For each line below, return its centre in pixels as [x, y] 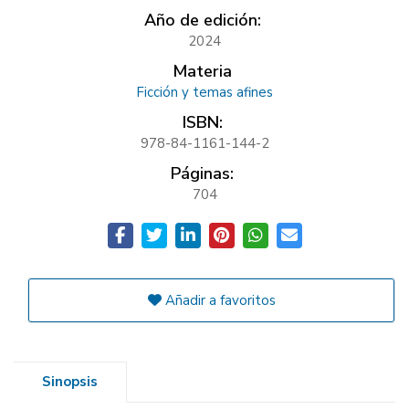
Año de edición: [202, 20]
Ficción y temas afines [204, 92]
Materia [202, 71]
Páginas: [202, 173]
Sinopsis [70, 382]
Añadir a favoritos [218, 300]
